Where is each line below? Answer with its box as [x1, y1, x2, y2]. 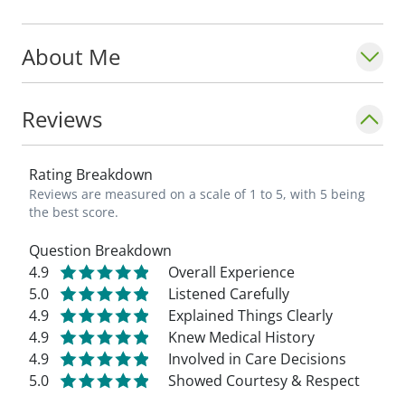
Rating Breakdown [29, 165, 153, 184]
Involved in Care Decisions [168, 349, 346, 369]
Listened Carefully [168, 284, 289, 304]
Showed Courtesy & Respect [168, 371, 360, 391]
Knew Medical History [168, 327, 315, 347]
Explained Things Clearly [168, 306, 333, 325]
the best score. [29, 203, 118, 221]
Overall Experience [168, 262, 295, 282]
